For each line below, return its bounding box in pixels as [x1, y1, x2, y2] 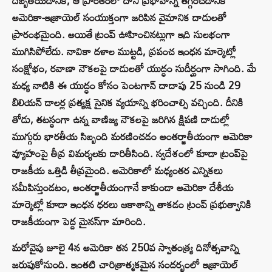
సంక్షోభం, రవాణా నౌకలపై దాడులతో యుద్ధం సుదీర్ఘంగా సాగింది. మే [12, 58, 256, 79]
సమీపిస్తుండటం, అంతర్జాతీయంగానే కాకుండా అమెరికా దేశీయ [12, 177, 234, 198]
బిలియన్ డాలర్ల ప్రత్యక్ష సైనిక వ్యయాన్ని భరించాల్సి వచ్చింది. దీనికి [12, 92, 243, 113]
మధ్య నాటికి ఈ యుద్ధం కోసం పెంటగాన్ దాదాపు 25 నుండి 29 [12, 75, 240, 96]
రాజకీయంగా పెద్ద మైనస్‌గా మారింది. [12, 211, 146, 232]
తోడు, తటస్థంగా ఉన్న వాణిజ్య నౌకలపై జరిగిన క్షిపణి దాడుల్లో [12, 109, 229, 130]
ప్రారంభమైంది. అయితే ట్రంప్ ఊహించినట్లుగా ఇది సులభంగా [12, 24, 230, 45]
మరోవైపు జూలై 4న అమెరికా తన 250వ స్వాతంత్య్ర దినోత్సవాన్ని [12, 237, 239, 258]
